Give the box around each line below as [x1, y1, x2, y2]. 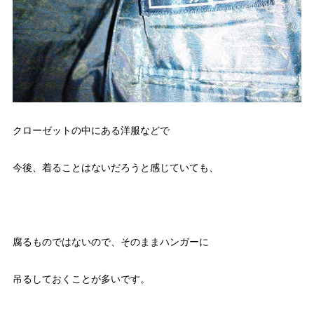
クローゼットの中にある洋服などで [12, 125, 170, 137]
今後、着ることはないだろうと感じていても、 [12, 162, 219, 174]
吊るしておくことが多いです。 [12, 273, 150, 285]
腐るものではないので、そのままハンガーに [12, 236, 209, 248]
